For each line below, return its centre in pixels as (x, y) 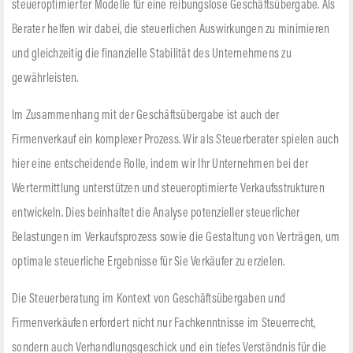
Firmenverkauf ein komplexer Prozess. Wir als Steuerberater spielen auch (175, 140)
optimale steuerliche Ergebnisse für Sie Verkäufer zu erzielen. (149, 262)
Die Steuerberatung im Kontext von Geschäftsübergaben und (149, 299)
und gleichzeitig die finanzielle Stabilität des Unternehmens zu (152, 54)
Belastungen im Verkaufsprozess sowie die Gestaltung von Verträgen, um (176, 238)
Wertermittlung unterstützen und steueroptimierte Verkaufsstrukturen (168, 189)
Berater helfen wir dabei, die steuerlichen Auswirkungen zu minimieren (171, 30)
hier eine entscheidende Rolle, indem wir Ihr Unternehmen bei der (160, 164)
